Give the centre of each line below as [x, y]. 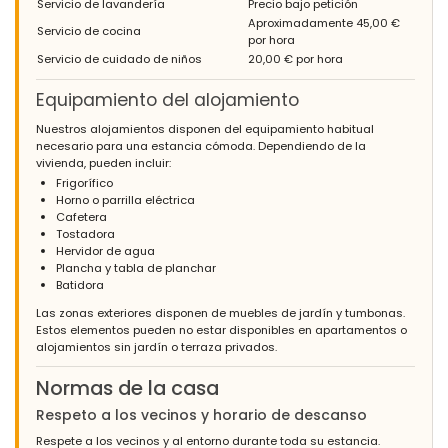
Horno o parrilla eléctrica [125, 199]
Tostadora [85, 233]
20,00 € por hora [295, 58]
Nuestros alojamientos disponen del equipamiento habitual [205, 128]
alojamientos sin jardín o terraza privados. [156, 347]
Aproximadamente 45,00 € [324, 22]
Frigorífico [84, 182]
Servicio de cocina [89, 30]
